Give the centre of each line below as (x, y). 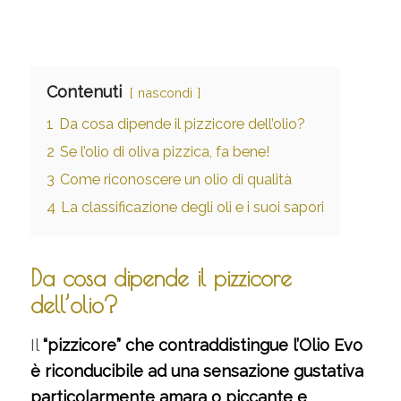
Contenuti (84, 91)
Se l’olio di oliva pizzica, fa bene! (164, 151)
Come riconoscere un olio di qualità (175, 179)
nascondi (165, 92)
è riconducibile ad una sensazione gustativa (196, 371)
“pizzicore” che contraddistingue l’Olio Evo (202, 345)
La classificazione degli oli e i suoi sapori (192, 207)
